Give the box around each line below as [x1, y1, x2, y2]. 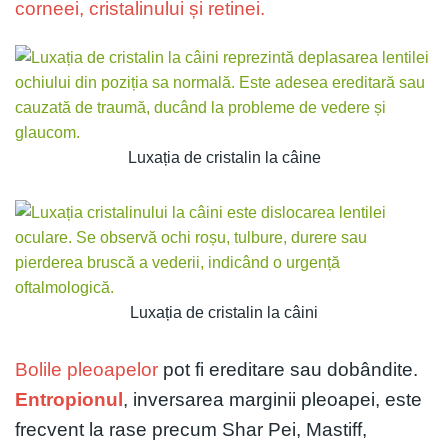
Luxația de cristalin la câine [127, 148, 321, 166]
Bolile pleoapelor [15, 358, 158, 380]
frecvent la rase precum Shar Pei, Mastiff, [15, 418, 367, 440]
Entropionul [15, 388, 123, 410]
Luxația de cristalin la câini [130, 303, 318, 321]
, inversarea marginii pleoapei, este [123, 388, 422, 410]
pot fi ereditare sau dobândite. [158, 358, 418, 380]
